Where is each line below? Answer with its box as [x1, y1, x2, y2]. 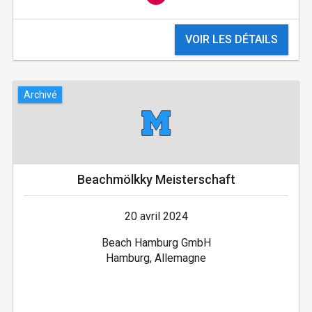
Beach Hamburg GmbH [101, 236, 211, 250]
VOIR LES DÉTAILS [185, 33, 279, 47]
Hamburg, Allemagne [106, 251, 206, 265]
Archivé [23, 88, 57, 100]
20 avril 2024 [124, 210, 188, 224]
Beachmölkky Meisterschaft [77, 172, 235, 187]
